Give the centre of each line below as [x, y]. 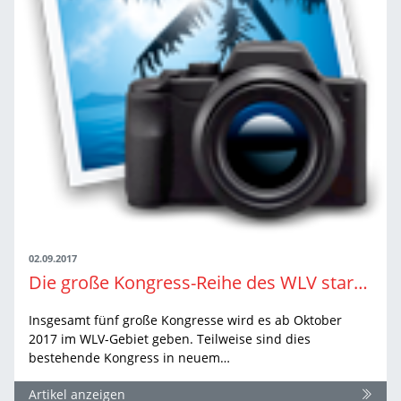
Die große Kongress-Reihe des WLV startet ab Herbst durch [361, 282]
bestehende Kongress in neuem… [129, 357]
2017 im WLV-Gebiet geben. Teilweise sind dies [170, 338]
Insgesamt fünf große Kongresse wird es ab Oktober [185, 320]
